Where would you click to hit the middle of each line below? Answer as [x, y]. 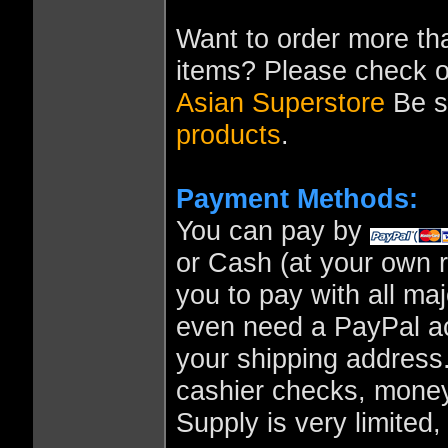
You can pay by [272, 230]
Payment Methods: [296, 198]
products [228, 134]
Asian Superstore [280, 102]
